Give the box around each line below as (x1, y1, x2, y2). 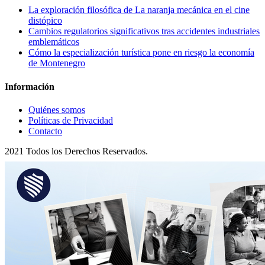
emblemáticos (28, 37, 79, 47)
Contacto (28, 125, 62, 136)
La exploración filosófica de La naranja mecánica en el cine (28, 5, 250, 15)
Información (5, 81, 54, 92)
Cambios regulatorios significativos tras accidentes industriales (28, 26, 260, 37)
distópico (28, 15, 62, 26)
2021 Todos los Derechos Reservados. (5, 146, 148, 156)
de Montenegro (28, 58, 85, 69)
